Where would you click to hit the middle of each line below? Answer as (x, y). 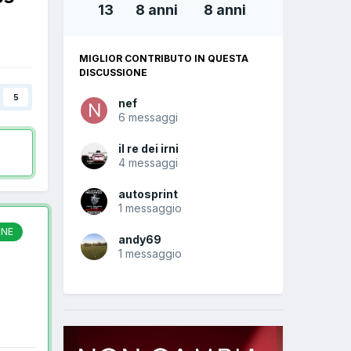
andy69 (140, 240)
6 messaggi (148, 118)
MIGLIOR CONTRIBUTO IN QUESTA (164, 59)
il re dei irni (148, 149)
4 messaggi (148, 163)
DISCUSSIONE (113, 73)
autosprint (148, 194)
